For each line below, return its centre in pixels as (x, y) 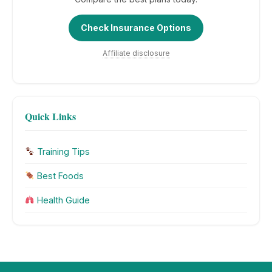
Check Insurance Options (136, 27)
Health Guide (63, 200)
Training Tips (63, 151)
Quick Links (50, 116)
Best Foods (59, 175)
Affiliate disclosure (136, 53)
